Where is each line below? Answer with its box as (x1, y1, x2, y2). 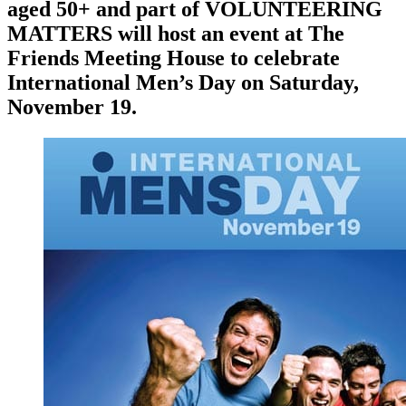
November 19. (7, 95, 137, 120)
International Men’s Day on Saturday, (7, 71, 359, 95)
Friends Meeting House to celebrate (7, 46, 340, 71)
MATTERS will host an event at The (7, 22, 344, 46)
